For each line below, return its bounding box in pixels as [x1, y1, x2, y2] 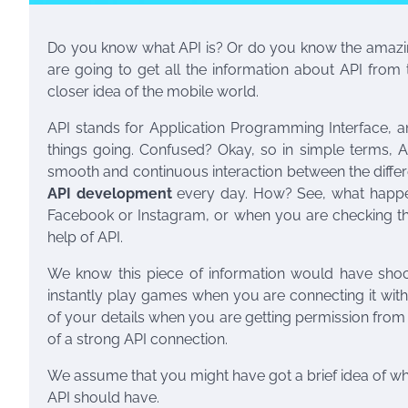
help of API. [47, 229, 127, 247]
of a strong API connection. [47, 331, 228, 349]
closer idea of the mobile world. [47, 83, 259, 101]
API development [47, 185, 172, 203]
